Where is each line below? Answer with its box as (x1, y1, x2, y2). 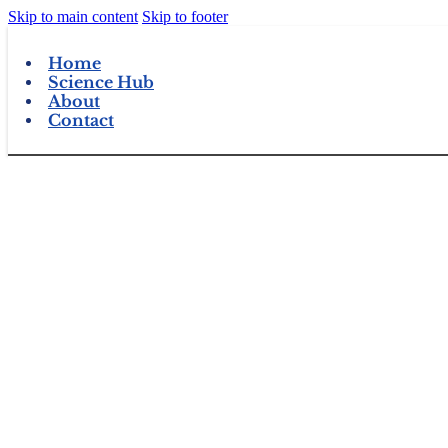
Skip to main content (8, 8, 138, 25)
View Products (50, 173, 169, 194)
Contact (48, 110, 114, 130)
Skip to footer (142, 8, 228, 25)
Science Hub (48, 72, 154, 92)
